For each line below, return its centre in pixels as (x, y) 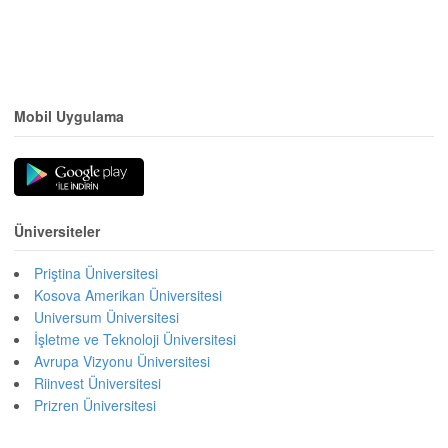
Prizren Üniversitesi (95, 405)
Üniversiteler (57, 230)
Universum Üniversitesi (106, 317)
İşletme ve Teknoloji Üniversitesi (135, 339)
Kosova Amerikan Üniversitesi (128, 295)
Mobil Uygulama (69, 116)
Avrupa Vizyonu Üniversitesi (122, 361)
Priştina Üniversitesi (96, 273)
